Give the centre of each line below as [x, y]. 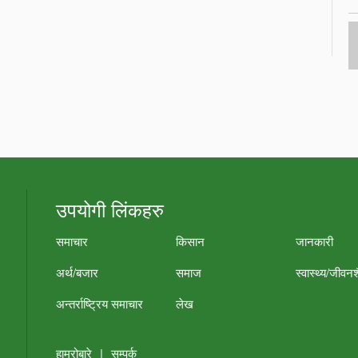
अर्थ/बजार [78, 272]
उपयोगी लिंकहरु [110, 209]
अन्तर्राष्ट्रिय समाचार [100, 303]
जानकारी [315, 241]
